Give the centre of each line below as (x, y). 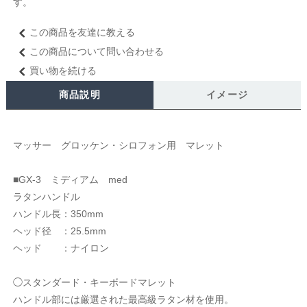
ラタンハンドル (46, 197)
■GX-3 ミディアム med (70, 180)
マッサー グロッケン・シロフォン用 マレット (118, 145)
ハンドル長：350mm (58, 214)
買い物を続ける (63, 70)
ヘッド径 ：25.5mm (59, 231)
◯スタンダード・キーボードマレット (94, 282)
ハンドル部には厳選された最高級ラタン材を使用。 (123, 299)
